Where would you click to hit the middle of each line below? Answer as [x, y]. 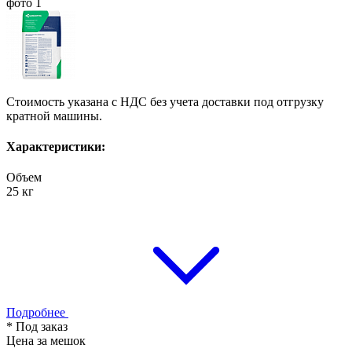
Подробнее [37, 313]
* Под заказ [37, 327]
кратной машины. [54, 115]
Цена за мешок [46, 341]
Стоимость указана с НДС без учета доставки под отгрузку [165, 101]
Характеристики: [56, 147]
